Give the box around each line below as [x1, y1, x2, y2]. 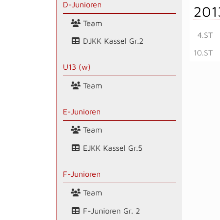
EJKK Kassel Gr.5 [80, 143, 142, 153]
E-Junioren [62, 107, 101, 116]
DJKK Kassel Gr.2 [80, 36, 143, 46]
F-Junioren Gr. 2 [80, 206, 140, 215]
